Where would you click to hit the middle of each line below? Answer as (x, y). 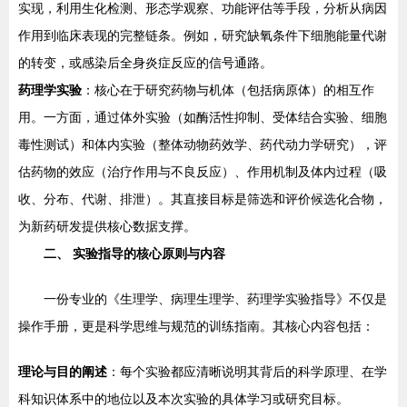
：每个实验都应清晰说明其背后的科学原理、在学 (247, 372)
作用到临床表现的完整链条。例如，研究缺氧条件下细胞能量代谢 (203, 35)
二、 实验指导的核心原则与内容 (134, 253)
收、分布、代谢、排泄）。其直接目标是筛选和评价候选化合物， (203, 199)
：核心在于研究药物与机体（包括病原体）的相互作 (228, 90)
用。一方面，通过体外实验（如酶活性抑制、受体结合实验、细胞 (203, 117)
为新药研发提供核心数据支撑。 (107, 226)
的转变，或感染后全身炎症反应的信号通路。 (145, 63)
